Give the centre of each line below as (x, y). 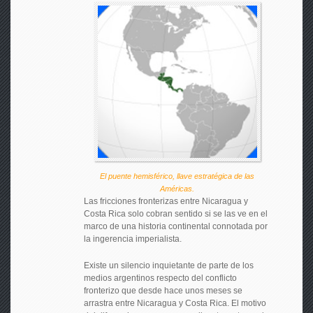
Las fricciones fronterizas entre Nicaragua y (166, 201)
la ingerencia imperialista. (132, 239)
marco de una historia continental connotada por (175, 226)
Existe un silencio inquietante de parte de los (168, 265)
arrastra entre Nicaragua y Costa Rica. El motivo (175, 303)
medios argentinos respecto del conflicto (160, 278)
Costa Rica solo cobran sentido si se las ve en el (175, 213)
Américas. (177, 188)
